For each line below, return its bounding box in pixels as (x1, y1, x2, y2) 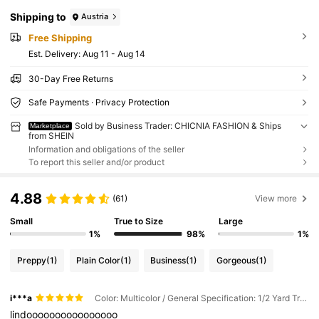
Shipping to (10, 11, 67, 23)
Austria (81, 11, 109, 22)
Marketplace (30, 121, 70, 130)
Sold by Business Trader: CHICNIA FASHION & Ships (75, 120, 282, 131)
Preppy (16, 255, 46, 266)
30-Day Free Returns (28, 73, 113, 84)
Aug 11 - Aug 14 (82, 48, 145, 59)
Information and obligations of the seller (28, 143, 184, 155)
